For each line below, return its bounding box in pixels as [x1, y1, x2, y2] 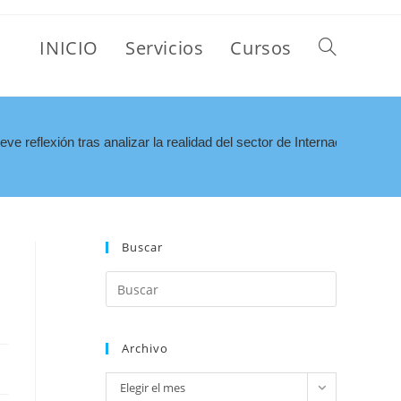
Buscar [122, 239, 163, 255]
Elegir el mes [120, 380, 185, 396]
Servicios [124, 36, 204, 60]
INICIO [39, 36, 98, 60]
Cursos [230, 36, 292, 60]
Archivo [122, 340, 168, 356]
